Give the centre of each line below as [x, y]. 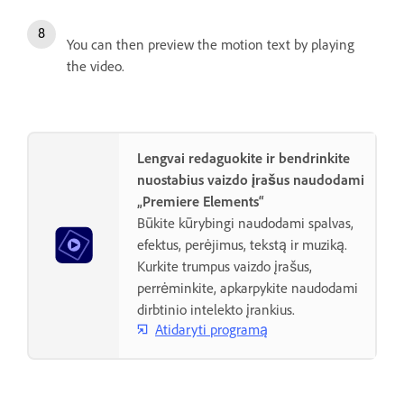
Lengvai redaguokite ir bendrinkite [243, 158]
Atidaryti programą [211, 329]
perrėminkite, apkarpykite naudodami [248, 288]
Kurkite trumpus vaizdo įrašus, [225, 266]
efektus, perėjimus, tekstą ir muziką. [242, 244]
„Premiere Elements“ [201, 201]
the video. [96, 66]
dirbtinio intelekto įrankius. [216, 309]
